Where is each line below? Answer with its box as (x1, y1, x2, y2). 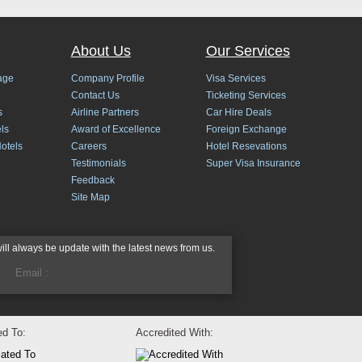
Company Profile (70, 73, 145, 84)
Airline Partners (70, 107, 139, 118)
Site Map (70, 192, 110, 203)
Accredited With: (135, 326, 213, 339)
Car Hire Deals (205, 107, 271, 118)
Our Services (205, 43, 290, 59)
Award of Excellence (70, 124, 161, 135)
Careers (70, 141, 107, 152)
